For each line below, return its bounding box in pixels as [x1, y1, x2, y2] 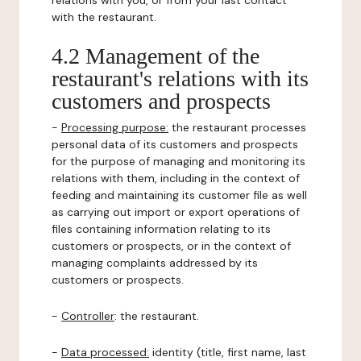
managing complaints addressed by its [52, 255, 258, 270]
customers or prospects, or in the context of [52, 239, 291, 253]
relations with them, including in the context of [52, 171, 300, 185]
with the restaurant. [52, 10, 156, 24]
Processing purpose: [61, 120, 168, 135]
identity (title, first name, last [149, 345, 306, 359]
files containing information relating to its [52, 222, 271, 236]
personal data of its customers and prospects [52, 137, 298, 151]
